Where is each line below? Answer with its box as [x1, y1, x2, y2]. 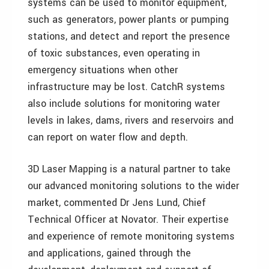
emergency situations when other [28, 63, 178, 77]
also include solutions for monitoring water [28, 97, 220, 110]
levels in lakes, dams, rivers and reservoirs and [28, 113, 234, 127]
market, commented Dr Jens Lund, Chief [28, 196, 206, 210]
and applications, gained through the [28, 246, 191, 260]
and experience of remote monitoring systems [28, 229, 235, 243]
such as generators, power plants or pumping [28, 13, 229, 26]
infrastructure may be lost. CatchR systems [28, 80, 225, 94]
